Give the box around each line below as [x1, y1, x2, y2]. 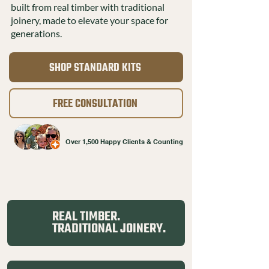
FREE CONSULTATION [52, 97, 138, 110]
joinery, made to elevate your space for [11, 14, 168, 26]
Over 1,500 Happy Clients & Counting [65, 137, 183, 146]
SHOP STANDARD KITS [49, 61, 141, 74]
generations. [11, 27, 62, 39]
